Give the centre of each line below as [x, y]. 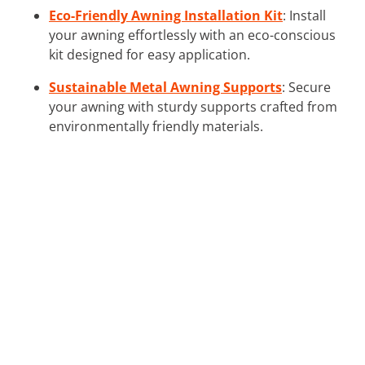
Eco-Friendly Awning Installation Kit [166, 15]
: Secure [306, 87]
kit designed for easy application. [150, 54]
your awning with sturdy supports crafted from [193, 106]
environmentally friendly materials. [156, 126]
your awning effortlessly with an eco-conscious [192, 35]
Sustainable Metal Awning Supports [165, 87]
